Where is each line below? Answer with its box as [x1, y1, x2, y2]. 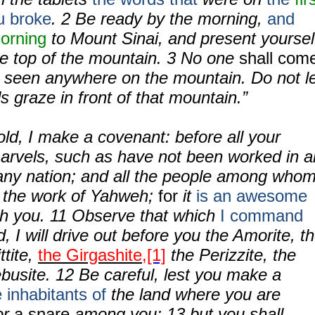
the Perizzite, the [166, 245, 296, 264]
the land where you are [106, 285, 281, 304]
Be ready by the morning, [75, 9, 267, 28]
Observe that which [72, 206, 220, 225]
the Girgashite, [38, 245, 147, 264]
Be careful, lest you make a [79, 265, 281, 284]
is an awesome [196, 186, 307, 205]
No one [181, 49, 239, 67]
